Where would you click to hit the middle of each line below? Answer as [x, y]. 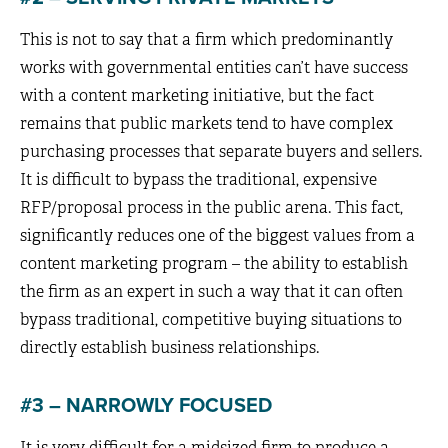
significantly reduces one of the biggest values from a [217, 235]
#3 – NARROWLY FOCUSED [146, 406]
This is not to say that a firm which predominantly [206, 39]
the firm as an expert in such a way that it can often [211, 291]
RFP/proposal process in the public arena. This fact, [211, 207]
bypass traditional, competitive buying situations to [211, 319]
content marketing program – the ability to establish [214, 263]
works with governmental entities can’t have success [214, 67]
